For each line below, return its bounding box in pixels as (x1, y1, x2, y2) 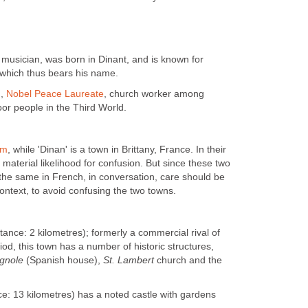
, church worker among (104, 89, 204, 100)
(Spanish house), (23, 254, 103, 265)
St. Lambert (103, 254, 154, 265)
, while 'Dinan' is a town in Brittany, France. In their (8, 144, 226, 155)
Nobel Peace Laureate (6, 89, 104, 100)
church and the (154, 254, 222, 265)
